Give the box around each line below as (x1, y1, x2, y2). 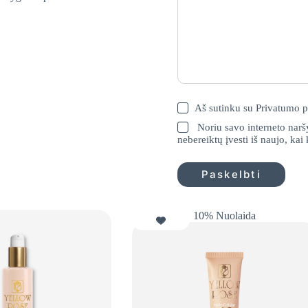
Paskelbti (201, 168, 261, 181)
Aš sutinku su (194, 102, 256, 114)
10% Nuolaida (193, 209, 256, 221)
